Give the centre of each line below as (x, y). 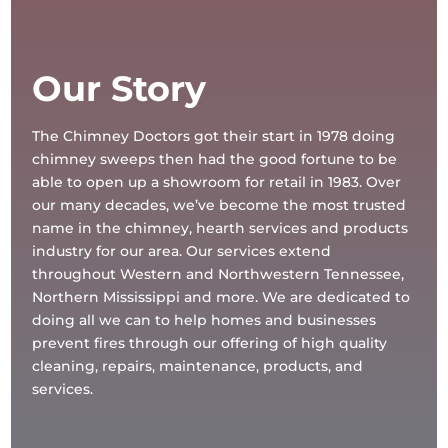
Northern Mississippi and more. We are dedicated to (221, 296)
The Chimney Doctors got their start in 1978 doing (214, 135)
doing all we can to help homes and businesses (204, 319)
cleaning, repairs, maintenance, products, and (198, 365)
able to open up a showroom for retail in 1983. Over (217, 181)
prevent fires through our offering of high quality (210, 342)
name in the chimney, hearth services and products (220, 227)
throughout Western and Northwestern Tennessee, (218, 273)
